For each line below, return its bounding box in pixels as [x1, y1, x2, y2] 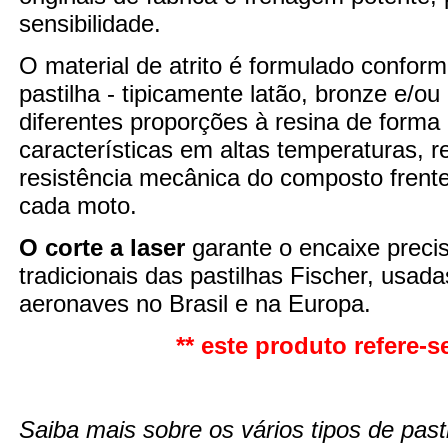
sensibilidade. [19, 9, 161, 37]
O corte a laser [19, 233, 185, 261]
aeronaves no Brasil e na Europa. [19, 289, 371, 317]
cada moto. [19, 191, 137, 219]
